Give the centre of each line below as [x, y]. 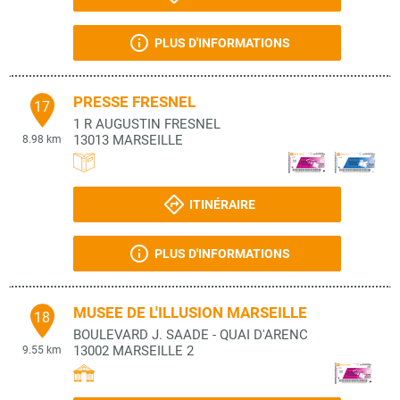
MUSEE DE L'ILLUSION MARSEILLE [190, 312]
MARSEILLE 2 [153, 351]
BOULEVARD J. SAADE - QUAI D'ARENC [191, 335]
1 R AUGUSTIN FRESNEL [147, 124]
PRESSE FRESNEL [134, 102]
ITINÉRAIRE [222, 204]
